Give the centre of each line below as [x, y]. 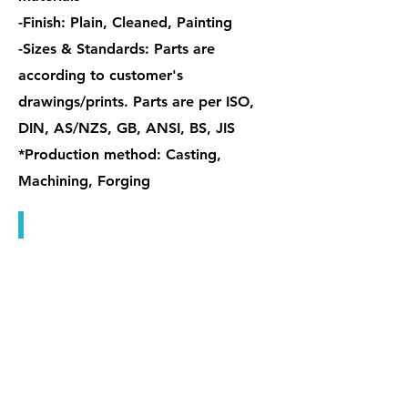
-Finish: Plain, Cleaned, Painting [125, 22]
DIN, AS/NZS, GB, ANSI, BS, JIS [127, 128]
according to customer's [101, 75]
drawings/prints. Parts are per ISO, [136, 102]
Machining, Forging [84, 181]
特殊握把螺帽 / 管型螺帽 [101, 224]
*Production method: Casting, [120, 154]
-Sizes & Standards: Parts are [117, 49]
